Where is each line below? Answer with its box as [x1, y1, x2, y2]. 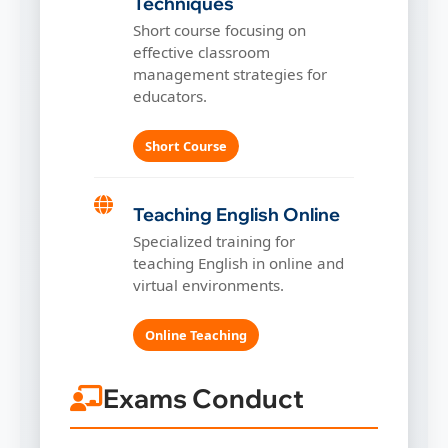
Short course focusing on [133, 20, 306, 41]
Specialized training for [133, 230, 295, 251]
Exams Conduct [103, 381, 304, 415]
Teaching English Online [133, 202, 340, 225]
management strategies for [133, 64, 327, 85]
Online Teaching [145, 326, 247, 345]
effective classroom [133, 42, 270, 63]
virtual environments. [133, 274, 284, 295]
